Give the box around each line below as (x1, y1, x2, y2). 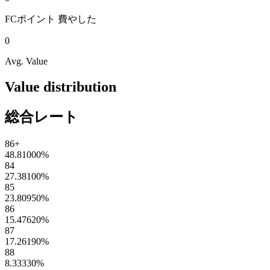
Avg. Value (5, 56, 48, 67)
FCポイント (5, 14, 55, 25)
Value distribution (5, 78, 116, 95)
